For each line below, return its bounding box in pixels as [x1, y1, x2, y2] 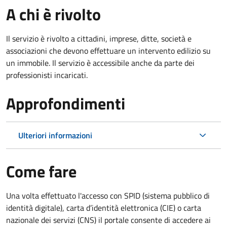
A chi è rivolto [6, 2, 101, 26]
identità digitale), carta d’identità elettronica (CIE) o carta [6, 201, 201, 214]
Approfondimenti [6, 91, 125, 116]
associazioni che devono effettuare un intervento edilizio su [6, 44, 211, 57]
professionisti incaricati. [6, 68, 88, 81]
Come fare [6, 159, 77, 183]
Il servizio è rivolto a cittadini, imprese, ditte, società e [6, 32, 192, 45]
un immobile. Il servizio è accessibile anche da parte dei [6, 56, 195, 69]
